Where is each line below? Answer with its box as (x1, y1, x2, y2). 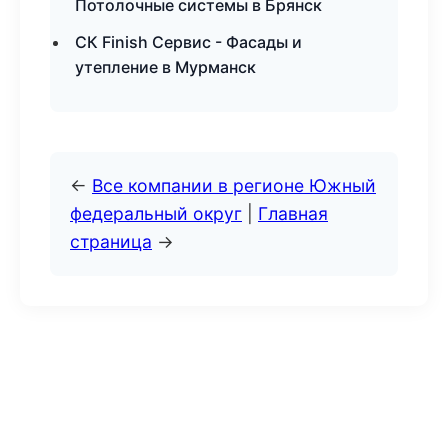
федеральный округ (70, 203, 242, 224)
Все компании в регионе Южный (92, 175, 376, 196)
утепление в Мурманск (75, 57, 256, 77)
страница (70, 231, 152, 252)
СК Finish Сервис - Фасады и (75, 32, 302, 52)
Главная (258, 203, 328, 224)
